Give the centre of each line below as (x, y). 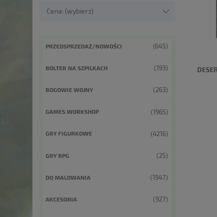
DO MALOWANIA (68, 177)
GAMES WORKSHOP (72, 112)
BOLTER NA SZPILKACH (77, 68)
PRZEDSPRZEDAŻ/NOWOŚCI (84, 46)
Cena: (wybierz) (70, 11)
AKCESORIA (61, 199)
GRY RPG (57, 155)
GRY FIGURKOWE (69, 133)
